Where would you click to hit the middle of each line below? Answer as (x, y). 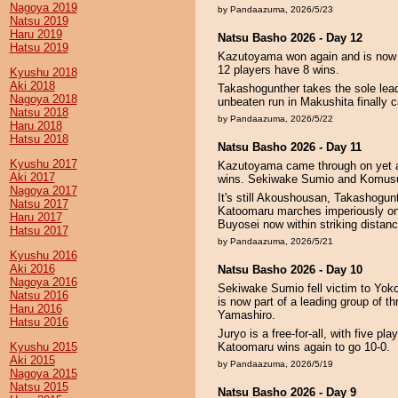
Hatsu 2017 (39, 231)
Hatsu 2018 (39, 139)
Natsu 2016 (39, 295)
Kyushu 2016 (43, 255)
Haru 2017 (36, 217)
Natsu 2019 (39, 21)
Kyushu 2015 (43, 347)
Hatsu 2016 (39, 322)
